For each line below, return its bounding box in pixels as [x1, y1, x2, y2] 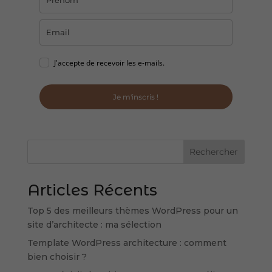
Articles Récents [27, 180, 157, 200]
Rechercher [189, 146, 239, 158]
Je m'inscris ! [113, 92, 159, 102]
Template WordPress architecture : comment [27, 237, 226, 249]
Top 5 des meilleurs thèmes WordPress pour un [27, 205, 238, 217]
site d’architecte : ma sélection [27, 219, 161, 231]
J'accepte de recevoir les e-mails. [53, 58, 165, 69]
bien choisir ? [27, 251, 87, 263]
